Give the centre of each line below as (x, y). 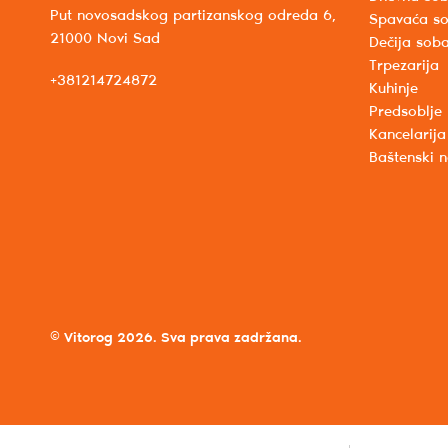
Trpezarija (403, 66)
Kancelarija (407, 135)
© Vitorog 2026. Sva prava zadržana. (176, 339)
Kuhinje (393, 89)
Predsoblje (405, 112)
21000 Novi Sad (105, 39)
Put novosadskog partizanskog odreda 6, (193, 16)
